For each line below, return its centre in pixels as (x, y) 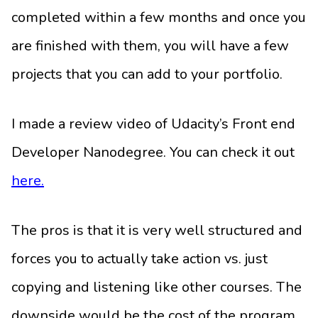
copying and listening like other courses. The (157, 287)
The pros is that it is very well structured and (157, 231)
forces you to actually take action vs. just (139, 259)
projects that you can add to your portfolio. (147, 75)
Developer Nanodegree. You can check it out (153, 153)
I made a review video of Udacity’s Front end (153, 124)
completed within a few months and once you (159, 18)
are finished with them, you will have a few (150, 46)
